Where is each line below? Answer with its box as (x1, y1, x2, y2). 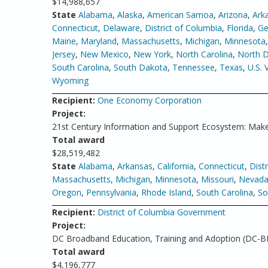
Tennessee (172, 62, 215, 73)
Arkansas (117, 160, 153, 172)
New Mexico (80, 48, 129, 60)
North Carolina (176, 48, 233, 60)
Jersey (52, 48, 75, 60)
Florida (227, 22, 253, 33)
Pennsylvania (86, 187, 136, 198)
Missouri (201, 173, 234, 185)
